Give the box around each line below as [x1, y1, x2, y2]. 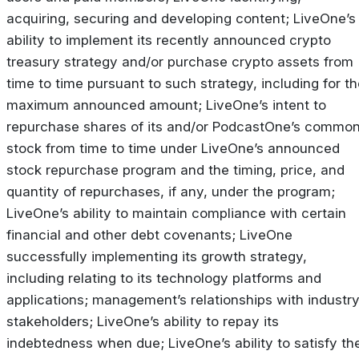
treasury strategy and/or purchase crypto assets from [6, 54, 353, 71]
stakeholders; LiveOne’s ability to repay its [6, 313, 279, 330]
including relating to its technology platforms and [6, 270, 321, 287]
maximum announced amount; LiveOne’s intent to [6, 97, 326, 114]
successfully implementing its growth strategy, [6, 248, 307, 265]
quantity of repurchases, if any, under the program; [6, 184, 335, 200]
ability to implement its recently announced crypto [6, 32, 331, 49]
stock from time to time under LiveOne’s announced [6, 140, 340, 157]
